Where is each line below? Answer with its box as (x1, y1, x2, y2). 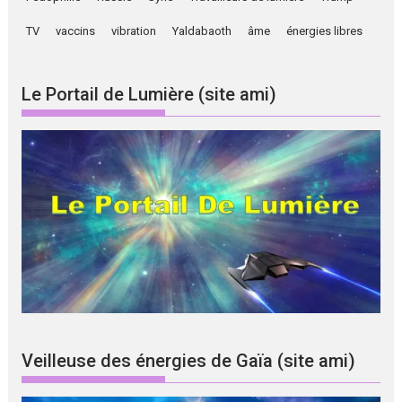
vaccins (56, 24, 96, 39)
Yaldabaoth (172, 24, 232, 39)
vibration (111, 24, 157, 39)
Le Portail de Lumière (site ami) (22, 83, 277, 105)
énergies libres (286, 24, 363, 39)
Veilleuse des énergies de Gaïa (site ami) (22, 350, 356, 372)
